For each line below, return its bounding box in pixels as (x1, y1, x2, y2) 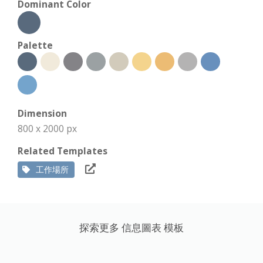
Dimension (18, 106, 67, 120)
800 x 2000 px (18, 122, 77, 135)
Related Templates (18, 144, 107, 157)
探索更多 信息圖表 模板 (79, 220, 184, 234)
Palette (18, 38, 53, 52)
